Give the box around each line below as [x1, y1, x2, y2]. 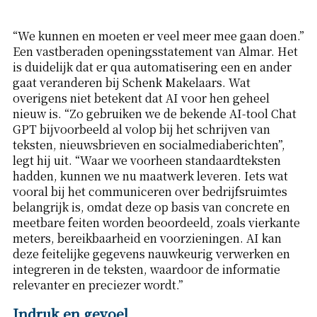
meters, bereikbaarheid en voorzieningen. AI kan [12, 230, 282, 247]
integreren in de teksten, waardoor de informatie [12, 261, 280, 278]
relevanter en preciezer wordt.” [12, 277, 183, 294]
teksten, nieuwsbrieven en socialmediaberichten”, [12, 137, 285, 154]
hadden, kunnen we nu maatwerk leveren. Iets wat [12, 168, 288, 185]
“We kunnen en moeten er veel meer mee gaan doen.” [12, 28, 304, 45]
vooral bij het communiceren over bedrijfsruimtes [12, 183, 287, 200]
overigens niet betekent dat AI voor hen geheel [12, 90, 270, 107]
